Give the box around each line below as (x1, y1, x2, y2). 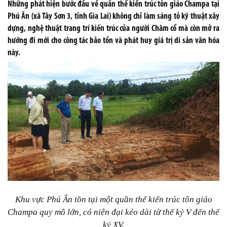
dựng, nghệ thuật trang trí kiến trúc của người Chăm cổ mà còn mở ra (8, 24, 219, 33)
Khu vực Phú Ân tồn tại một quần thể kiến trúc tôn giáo (15, 194, 212, 204)
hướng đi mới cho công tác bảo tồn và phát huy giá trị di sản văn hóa (8, 36, 219, 45)
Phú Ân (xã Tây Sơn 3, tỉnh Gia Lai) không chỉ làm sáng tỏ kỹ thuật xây (8, 12, 219, 21)
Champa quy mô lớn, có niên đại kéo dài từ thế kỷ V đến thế (8, 207, 219, 217)
